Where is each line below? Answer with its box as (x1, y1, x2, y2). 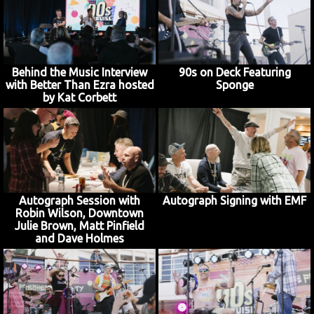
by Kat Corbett (43, 90, 116, 104)
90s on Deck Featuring (178, 65, 291, 78)
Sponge (215, 78, 254, 91)
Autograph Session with (19, 194, 140, 207)
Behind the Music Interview (12, 65, 147, 78)
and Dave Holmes (35, 232, 124, 245)
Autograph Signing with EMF (163, 194, 306, 207)
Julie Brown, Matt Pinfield (15, 219, 144, 233)
